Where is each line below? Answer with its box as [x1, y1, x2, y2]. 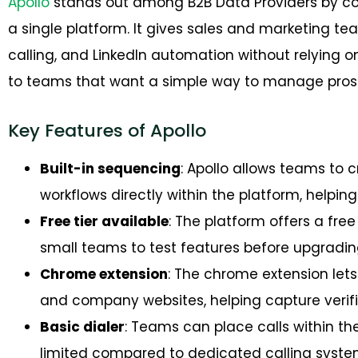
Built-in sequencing [40, 158, 181, 178]
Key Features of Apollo [8, 117, 206, 143]
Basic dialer [40, 316, 125, 336]
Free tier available [40, 211, 169, 231]
